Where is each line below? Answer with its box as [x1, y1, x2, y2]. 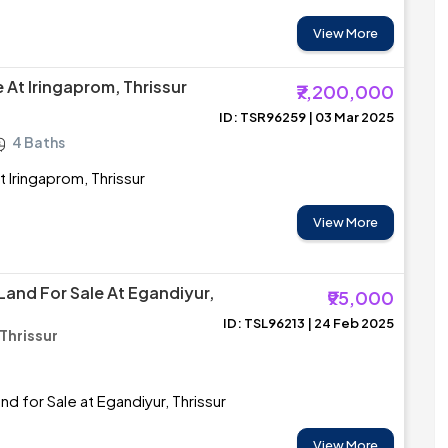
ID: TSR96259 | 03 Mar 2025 [219, 109, 394, 125]
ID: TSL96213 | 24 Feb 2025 [223, 315, 394, 331]
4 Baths [12, 133, 65, 151]
